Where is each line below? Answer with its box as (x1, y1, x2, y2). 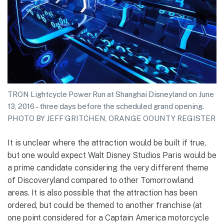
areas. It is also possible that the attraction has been (7, 188, 197, 198)
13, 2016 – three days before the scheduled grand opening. (7, 102, 204, 111)
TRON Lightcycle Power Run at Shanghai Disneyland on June (7, 90, 214, 99)
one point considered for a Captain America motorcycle (7, 213, 209, 223)
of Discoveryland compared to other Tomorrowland (7, 175, 193, 185)
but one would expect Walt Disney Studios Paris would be (7, 150, 216, 160)
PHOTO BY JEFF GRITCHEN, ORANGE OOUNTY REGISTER (7, 114, 215, 123)
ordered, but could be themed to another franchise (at (7, 200, 202, 210)
